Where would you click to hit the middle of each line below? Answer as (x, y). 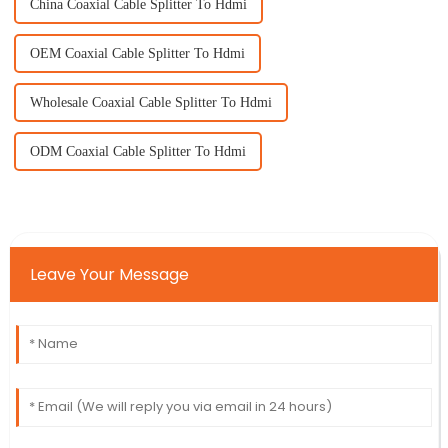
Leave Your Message (109, 275)
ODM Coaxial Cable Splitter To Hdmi (137, 152)
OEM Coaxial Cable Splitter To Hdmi (137, 54)
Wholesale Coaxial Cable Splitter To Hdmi (150, 103)
